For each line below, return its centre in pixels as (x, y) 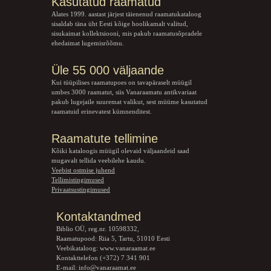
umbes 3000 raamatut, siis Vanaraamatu (108, 92)
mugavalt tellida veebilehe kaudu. (99, 160)
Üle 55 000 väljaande (108, 70)
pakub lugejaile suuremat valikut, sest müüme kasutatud (129, 101)
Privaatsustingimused (81, 189)
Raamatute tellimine (105, 138)
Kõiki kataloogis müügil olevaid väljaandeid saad (120, 150)
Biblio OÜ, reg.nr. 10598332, (97, 228)
